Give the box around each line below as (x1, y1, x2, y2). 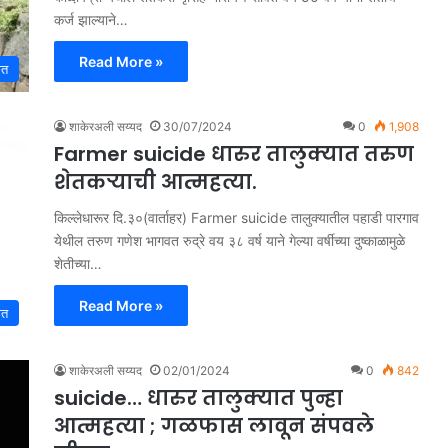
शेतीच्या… (54, 255, 102, 272)
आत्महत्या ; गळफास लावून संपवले (54, 412, 374, 440)
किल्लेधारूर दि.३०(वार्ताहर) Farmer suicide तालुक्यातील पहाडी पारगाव (54, 209, 419, 226)
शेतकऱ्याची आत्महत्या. (54, 168, 257, 196)
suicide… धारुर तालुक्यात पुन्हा (54, 384, 343, 412)
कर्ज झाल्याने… (54, 11, 128, 28)
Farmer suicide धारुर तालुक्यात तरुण (54, 140, 414, 168)
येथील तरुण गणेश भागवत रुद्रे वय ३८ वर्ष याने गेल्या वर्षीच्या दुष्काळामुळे (54, 232, 405, 249)
